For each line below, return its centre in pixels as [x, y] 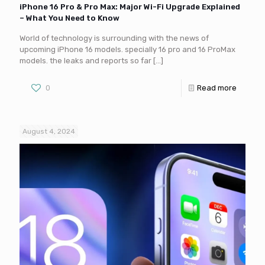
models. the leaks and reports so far [85, 61]
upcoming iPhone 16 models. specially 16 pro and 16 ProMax [127, 50]
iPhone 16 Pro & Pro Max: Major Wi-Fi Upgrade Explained [130, 7]
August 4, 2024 [49, 132]
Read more [217, 88]
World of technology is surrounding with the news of [114, 38]
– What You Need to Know [70, 18]
